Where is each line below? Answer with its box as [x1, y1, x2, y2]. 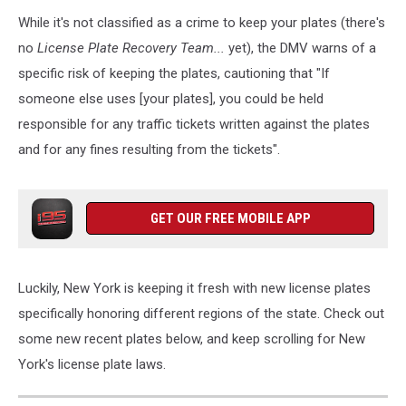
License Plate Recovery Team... [37, 39, 228, 56]
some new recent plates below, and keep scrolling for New [18, 330, 365, 347]
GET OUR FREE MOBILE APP [150, 209, 311, 227]
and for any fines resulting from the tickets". [18, 140, 280, 158]
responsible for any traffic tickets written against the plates [18, 115, 370, 132]
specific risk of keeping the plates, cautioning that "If [18, 64, 330, 82]
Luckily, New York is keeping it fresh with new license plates [18, 279, 371, 296]
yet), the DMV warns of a [228, 39, 376, 56]
